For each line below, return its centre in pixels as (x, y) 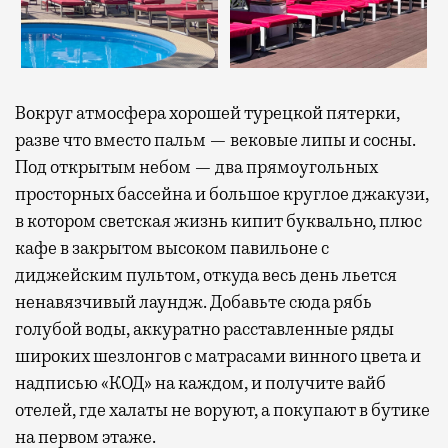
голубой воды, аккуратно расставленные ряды (204, 329)
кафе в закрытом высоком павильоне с (172, 248)
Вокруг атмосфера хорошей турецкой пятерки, (207, 113)
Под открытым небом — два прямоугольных (196, 167)
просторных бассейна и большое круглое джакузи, (222, 194)
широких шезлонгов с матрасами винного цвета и (218, 356)
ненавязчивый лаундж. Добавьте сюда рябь (193, 302)
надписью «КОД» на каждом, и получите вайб (200, 383)
